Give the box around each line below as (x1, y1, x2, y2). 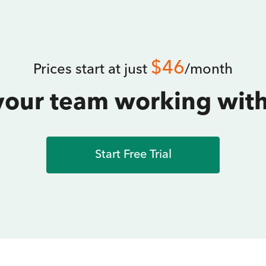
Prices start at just (33, 63, 151, 77)
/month (185, 63, 233, 77)
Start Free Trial (94, 149, 172, 161)
